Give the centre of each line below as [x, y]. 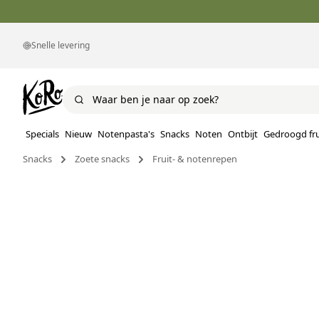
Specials [42, 134]
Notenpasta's [126, 134]
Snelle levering [61, 45]
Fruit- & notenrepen [195, 159]
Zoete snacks [102, 159]
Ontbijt [243, 134]
